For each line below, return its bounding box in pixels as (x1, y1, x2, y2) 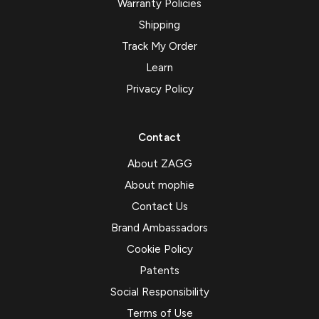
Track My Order (122, 40, 197, 53)
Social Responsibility (110, 286, 209, 299)
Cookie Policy (126, 243, 193, 256)
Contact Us (131, 200, 188, 214)
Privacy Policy (125, 83, 194, 96)
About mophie (125, 179, 194, 192)
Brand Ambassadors (111, 221, 208, 235)
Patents (140, 264, 179, 278)
